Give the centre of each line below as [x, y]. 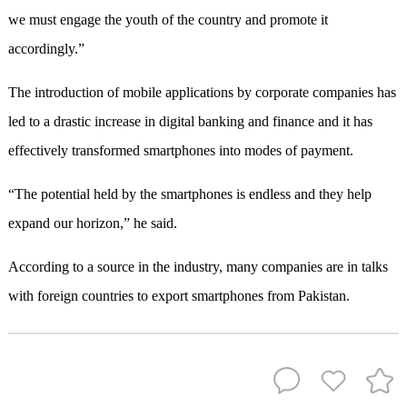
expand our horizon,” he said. [92, 223]
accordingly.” [46, 49]
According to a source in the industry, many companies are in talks [198, 267]
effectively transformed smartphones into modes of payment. [180, 151]
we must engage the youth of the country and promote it [168, 20]
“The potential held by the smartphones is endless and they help [189, 194]
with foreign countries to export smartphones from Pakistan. [179, 296]
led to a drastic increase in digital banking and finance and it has [190, 122]
